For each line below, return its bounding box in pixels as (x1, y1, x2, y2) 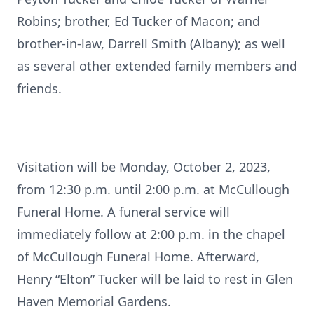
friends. (17, 80, 62, 97)
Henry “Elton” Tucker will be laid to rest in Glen (17, 271, 293, 287)
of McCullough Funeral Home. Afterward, (17, 248, 259, 265)
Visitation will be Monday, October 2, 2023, (17, 158, 271, 175)
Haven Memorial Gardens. (17, 293, 171, 310)
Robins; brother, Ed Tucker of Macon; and (17, 13, 260, 29)
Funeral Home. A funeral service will (17, 203, 230, 220)
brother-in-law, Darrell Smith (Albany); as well (17, 35, 285, 52)
